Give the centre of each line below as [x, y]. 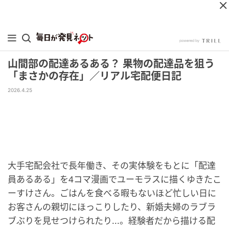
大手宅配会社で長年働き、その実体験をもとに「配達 [112, 165]
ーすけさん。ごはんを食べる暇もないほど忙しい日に [112, 193]
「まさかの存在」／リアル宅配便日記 [95, 76]
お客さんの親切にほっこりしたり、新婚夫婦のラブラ [112, 207]
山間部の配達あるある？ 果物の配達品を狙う [111, 64]
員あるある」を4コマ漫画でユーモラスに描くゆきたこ [114, 179]
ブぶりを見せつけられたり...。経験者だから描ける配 [111, 221]
